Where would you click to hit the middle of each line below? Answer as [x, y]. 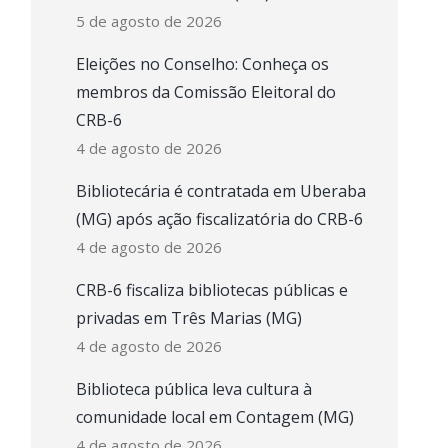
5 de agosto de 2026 [148, 21]
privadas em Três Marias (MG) [188, 318]
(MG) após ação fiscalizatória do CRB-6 [219, 219]
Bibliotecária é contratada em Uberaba [220, 191]
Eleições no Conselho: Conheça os [202, 64]
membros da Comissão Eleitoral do [205, 92]
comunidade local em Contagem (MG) [214, 417]
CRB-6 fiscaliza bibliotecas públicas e [211, 290]
